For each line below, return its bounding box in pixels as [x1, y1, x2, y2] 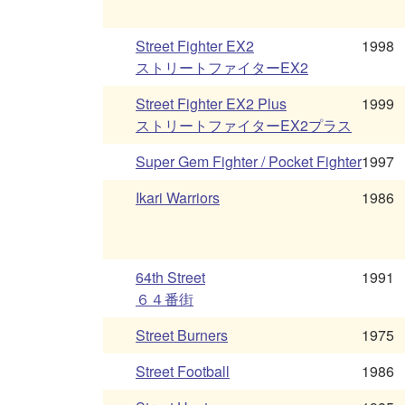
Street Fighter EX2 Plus [136, 93, 287, 115]
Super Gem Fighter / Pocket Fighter [136, 151, 362, 173]
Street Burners [136, 325, 228, 346]
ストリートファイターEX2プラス [136, 115, 352, 137]
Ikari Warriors [136, 187, 220, 209]
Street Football [136, 361, 230, 382]
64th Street [136, 267, 205, 288]
